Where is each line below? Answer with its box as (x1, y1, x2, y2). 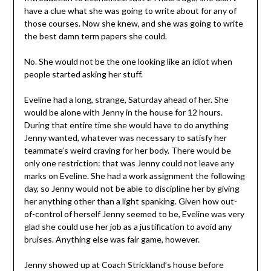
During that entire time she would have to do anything (24, 119, 229, 130)
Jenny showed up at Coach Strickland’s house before (24, 259, 224, 270)
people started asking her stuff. (24, 68, 143, 79)
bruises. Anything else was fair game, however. (24, 233, 200, 244)
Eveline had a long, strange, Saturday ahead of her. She (24, 94, 229, 105)
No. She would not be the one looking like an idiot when (24, 56, 232, 67)
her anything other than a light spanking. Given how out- (24, 195, 237, 206)
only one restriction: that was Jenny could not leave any (24, 157, 234, 168)
